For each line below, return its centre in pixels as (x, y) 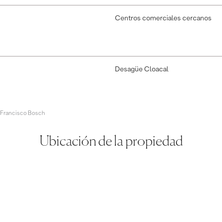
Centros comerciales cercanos (163, 19)
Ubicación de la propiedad (111, 142)
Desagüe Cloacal (142, 70)
